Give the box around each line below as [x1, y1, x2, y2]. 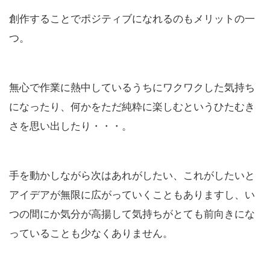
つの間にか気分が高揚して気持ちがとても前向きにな [9, 205, 255, 221]
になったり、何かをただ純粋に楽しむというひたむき [9, 98, 255, 113]
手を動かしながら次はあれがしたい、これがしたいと [9, 166, 255, 182]
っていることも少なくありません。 [9, 224, 173, 240]
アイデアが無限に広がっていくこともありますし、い [9, 186, 255, 201]
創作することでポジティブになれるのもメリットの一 [9, 10, 255, 25]
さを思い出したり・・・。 [9, 117, 132, 133]
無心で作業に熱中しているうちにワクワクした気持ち [9, 78, 255, 94]
